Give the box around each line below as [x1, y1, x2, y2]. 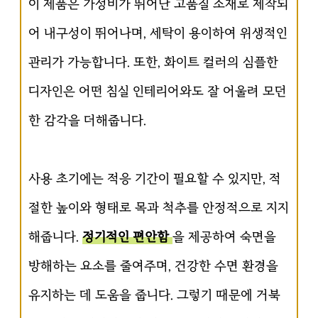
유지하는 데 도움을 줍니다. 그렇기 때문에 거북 [28, 287, 280, 303]
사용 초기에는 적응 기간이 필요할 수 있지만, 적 [28, 170, 281, 187]
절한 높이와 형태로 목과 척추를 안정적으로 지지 [28, 199, 289, 216]
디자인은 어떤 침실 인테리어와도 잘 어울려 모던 [28, 83, 287, 99]
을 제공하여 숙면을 [172, 229, 276, 245]
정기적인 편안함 [82, 229, 172, 245]
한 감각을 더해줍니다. [28, 112, 146, 128]
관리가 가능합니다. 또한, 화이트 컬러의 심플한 [28, 54, 278, 70]
